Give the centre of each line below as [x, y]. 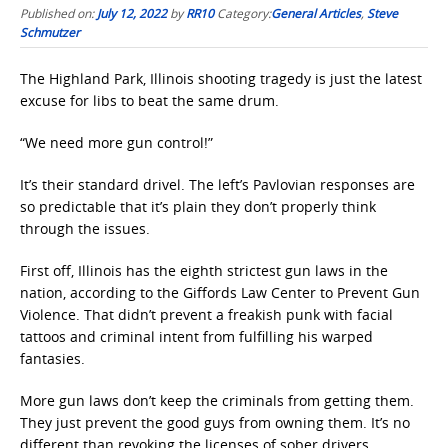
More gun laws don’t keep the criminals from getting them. [217, 400]
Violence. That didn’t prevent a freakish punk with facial [206, 314]
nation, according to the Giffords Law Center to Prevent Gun [220, 292]
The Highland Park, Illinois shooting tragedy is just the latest [221, 78]
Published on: [58, 13]
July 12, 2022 [132, 13]
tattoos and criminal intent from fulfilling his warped [196, 336]
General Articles [316, 13]
